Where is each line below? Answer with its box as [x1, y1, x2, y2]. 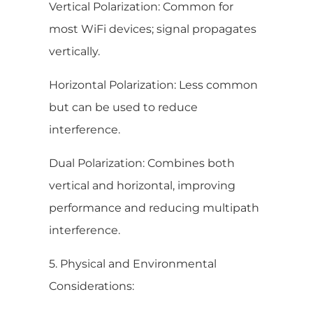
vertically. [49, 44, 100, 58]
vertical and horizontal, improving [49, 178, 235, 192]
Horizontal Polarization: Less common [49, 78, 258, 92]
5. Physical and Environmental [49, 256, 217, 270]
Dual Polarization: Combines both [49, 156, 235, 170]
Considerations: [49, 279, 134, 293]
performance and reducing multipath [49, 201, 259, 214]
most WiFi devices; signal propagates [49, 22, 256, 36]
